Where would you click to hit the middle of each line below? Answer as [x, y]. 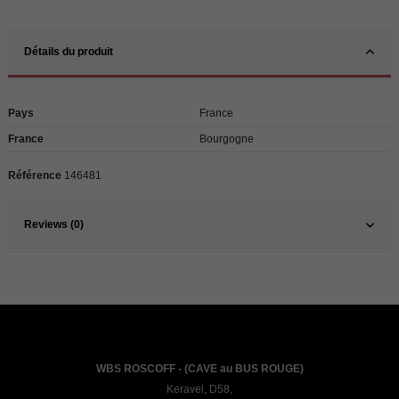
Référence [35, 176]
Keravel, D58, [199, 390]
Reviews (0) [54, 224]
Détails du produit [69, 52]
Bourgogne [227, 139]
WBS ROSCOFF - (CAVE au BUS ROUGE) [199, 369]
